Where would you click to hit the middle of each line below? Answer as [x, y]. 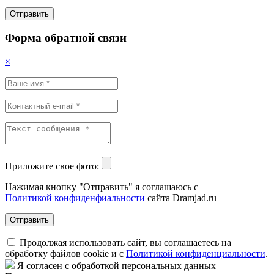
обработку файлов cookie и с [65, 254]
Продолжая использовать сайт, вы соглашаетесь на [124, 243]
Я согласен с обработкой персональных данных [115, 266]
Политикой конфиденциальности [196, 254]
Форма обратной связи [66, 38]
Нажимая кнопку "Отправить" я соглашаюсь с [102, 187]
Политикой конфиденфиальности [75, 198]
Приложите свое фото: [53, 166]
